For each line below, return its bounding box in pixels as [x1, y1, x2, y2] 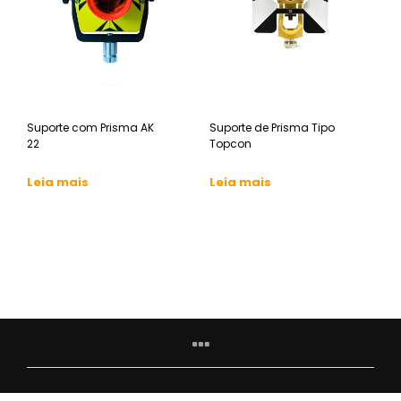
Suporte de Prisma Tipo [209, 120, 335, 136]
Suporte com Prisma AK [27, 120, 154, 136]
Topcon [209, 136, 252, 152]
